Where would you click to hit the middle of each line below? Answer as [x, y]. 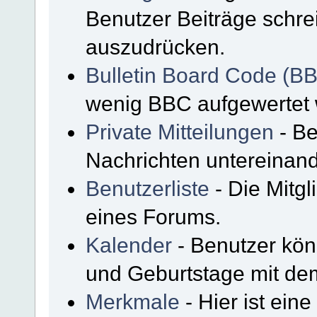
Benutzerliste [148, 188]
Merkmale [133, 301]
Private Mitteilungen [180, 131]
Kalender [129, 244]
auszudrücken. [156, 46]
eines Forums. [154, 216]
